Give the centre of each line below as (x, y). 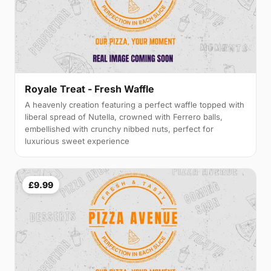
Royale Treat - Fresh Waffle (90, 89)
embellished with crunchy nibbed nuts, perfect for (119, 129)
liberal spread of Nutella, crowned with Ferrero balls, (124, 116)
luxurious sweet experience (77, 141)
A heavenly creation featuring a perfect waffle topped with (135, 104)
